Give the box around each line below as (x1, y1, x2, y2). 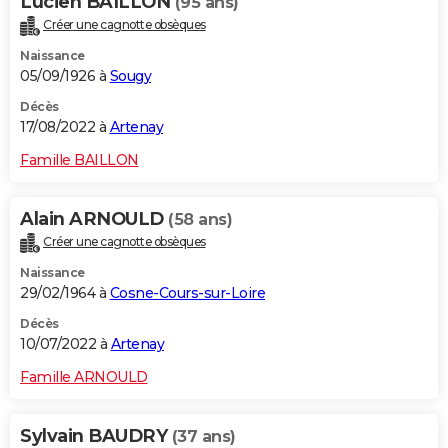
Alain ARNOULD (20, 207, 168, 230)
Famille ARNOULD (20, 367, 148, 386)
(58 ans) (168, 209, 232, 229)
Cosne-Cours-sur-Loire (109, 283, 265, 302)
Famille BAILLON (20, 150, 139, 169)
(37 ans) (171, 426, 236, 446)
